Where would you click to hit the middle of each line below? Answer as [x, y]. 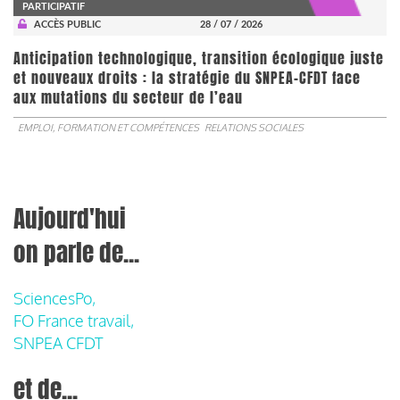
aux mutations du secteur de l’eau [128, 97]
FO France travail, [74, 320]
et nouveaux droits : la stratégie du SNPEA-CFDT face [187, 78]
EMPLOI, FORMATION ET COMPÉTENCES [108, 127]
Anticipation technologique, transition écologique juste [199, 58]
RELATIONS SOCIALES [254, 127]
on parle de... [76, 252]
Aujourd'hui [70, 218]
